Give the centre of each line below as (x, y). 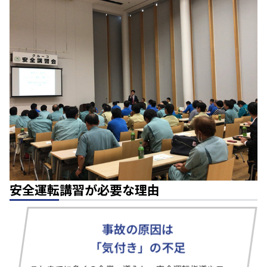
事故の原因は (138, 229)
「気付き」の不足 (138, 247)
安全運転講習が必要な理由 (85, 190)
